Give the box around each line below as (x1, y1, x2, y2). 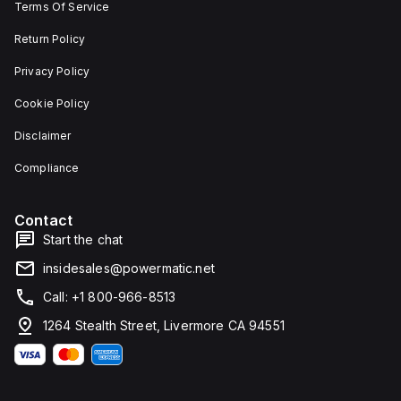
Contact (14, 211, 73, 229)
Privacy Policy (14, 64, 90, 78)
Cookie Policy (14, 97, 90, 110)
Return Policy (14, 32, 85, 46)
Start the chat (43, 232, 124, 247)
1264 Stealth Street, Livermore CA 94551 (43, 318, 285, 333)
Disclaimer (14, 129, 72, 142)
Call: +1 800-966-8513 (43, 289, 176, 304)
